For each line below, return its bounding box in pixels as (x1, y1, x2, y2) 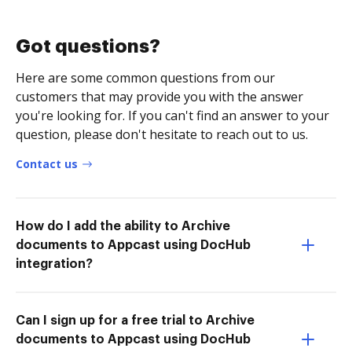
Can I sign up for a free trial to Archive (16, 313, 255, 327)
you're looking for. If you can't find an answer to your (16, 106, 329, 124)
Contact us (16, 156, 78, 171)
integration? (16, 257, 93, 270)
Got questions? (16, 36, 160, 56)
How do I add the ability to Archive (16, 219, 230, 233)
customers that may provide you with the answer (16, 87, 303, 105)
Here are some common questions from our (16, 68, 275, 86)
